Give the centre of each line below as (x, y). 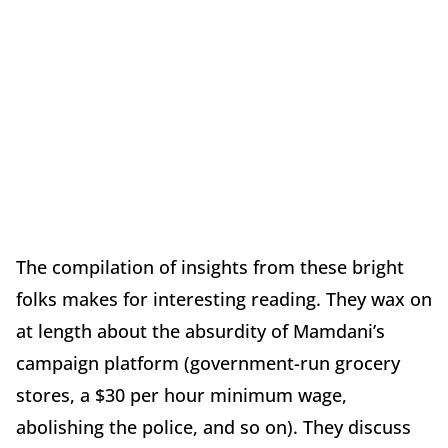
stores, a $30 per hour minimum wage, (181, 395)
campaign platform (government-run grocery (208, 363)
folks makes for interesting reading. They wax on (224, 299)
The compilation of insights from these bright (210, 267)
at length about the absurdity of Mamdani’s (200, 331)
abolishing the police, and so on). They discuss (213, 427)
